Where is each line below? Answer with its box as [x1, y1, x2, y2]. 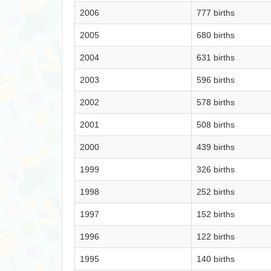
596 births [197, 75, 235, 85]
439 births [197, 142, 235, 152]
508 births [197, 120, 235, 129]
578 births [197, 97, 235, 107]
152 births [197, 209, 235, 219]
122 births [197, 232, 235, 241]
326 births [197, 165, 235, 174]
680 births [197, 30, 235, 40]
